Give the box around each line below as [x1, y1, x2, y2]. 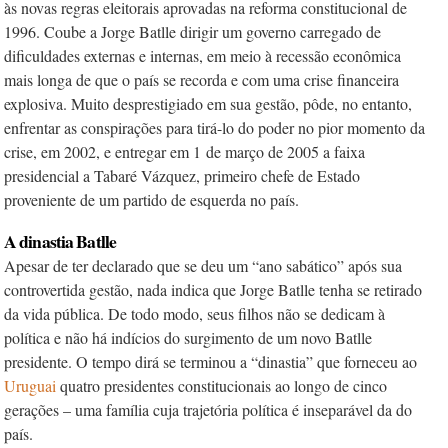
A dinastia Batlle [4, 228, 117, 254]
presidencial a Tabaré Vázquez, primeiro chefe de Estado [4, 165, 360, 186]
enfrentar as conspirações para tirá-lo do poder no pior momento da [4, 117, 425, 138]
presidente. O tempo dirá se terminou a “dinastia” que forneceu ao [4, 351, 417, 372]
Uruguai [4, 375, 60, 396]
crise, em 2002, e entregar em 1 [4, 141, 201, 162]
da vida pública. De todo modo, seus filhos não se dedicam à [4, 303, 385, 324]
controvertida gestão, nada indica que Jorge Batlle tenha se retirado [4, 279, 422, 300]
